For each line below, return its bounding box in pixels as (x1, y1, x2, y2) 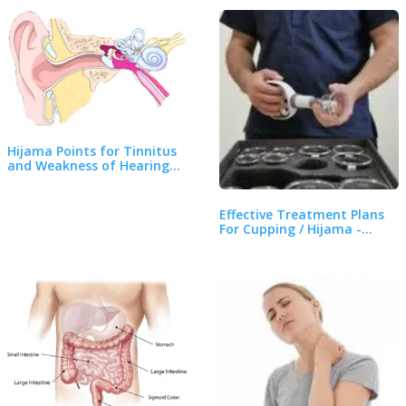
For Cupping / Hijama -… (219, 220, 372, 238)
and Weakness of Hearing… (7, 157, 180, 175)
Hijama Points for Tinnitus (7, 142, 177, 160)
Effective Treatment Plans (219, 206, 384, 224)
